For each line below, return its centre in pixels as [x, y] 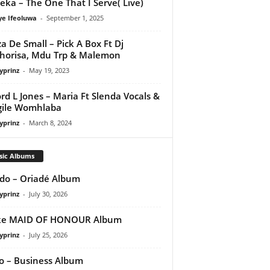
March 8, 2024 [50, 122]
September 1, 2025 [75, 17]
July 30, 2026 [48, 193]
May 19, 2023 [49, 70]
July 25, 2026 [48, 234]
